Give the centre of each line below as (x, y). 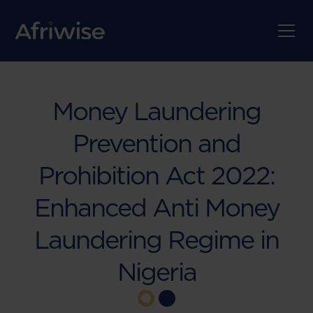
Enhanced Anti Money (156, 208)
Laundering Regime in (156, 240)
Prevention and (156, 143)
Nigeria (156, 272)
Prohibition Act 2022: (156, 175)
